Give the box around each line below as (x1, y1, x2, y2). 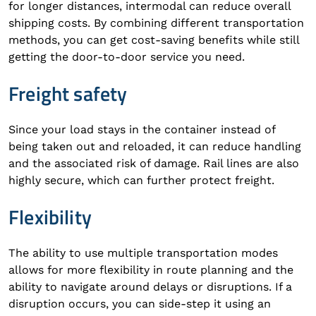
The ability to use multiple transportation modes (8, 246, 278, 260)
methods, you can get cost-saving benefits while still (8, 33, 299, 47)
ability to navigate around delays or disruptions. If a (8, 280, 292, 293)
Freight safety (8, 78, 128, 109)
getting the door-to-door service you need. (8, 50, 245, 63)
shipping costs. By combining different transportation (8, 16, 304, 30)
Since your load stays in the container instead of (8, 123, 275, 136)
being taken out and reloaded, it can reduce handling (8, 140, 301, 153)
